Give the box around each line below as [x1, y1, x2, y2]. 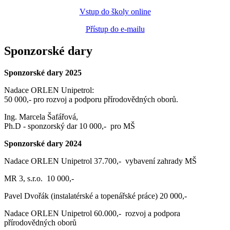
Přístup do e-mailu [85, 24, 145, 33]
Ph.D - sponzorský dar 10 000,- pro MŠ [4, 121, 135, 130]
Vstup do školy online [79, 7, 151, 16]
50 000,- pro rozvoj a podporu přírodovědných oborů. [4, 94, 178, 104]
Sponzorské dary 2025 [4, 68, 82, 77]
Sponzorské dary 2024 [4, 139, 82, 148]
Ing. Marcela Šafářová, [4, 112, 78, 121]
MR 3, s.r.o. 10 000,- [4, 174, 74, 183]
